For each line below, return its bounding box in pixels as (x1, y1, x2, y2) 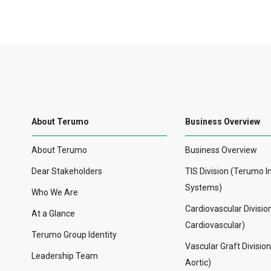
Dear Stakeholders (31, 166, 102, 177)
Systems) (185, 183, 222, 193)
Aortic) (185, 258, 211, 268)
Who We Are (31, 188, 78, 198)
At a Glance (31, 209, 75, 219)
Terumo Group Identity (31, 230, 117, 240)
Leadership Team (31, 251, 98, 261)
